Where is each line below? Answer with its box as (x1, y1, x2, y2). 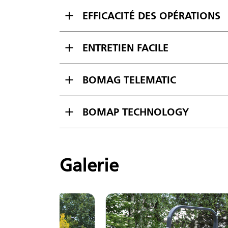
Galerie (60, 154, 119, 176)
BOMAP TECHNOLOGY (82, 105, 189, 118)
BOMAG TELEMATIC (82, 73, 176, 86)
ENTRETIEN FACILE (82, 41, 168, 54)
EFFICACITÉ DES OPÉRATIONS (82, 9, 220, 22)
